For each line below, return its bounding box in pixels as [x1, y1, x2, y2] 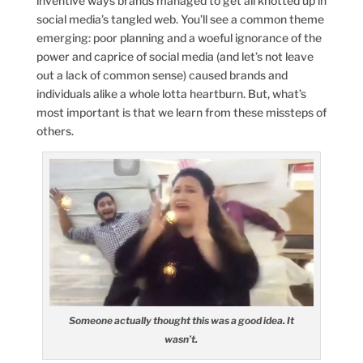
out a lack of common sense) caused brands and [36, 67, 288, 82]
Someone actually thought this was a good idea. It [68, 314, 294, 327]
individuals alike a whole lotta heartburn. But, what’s [36, 86, 306, 100]
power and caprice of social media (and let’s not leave [36, 49, 314, 63]
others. [36, 123, 74, 138]
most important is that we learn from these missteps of [36, 105, 327, 119]
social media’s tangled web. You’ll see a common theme [36, 11, 324, 26]
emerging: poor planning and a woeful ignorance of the [36, 30, 322, 45]
